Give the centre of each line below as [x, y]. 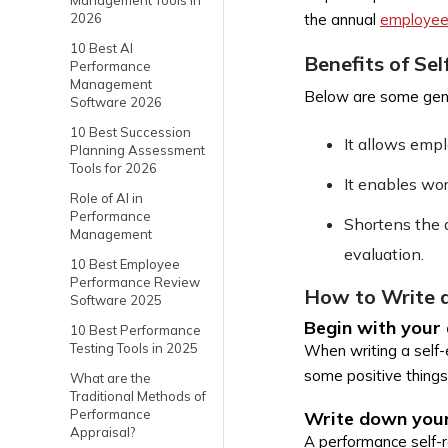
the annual [342, 19]
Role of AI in [106, 198]
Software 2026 [116, 102]
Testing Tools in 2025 [134, 348]
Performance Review [135, 282]
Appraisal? [102, 432]
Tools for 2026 [113, 168]
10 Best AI [101, 48]
